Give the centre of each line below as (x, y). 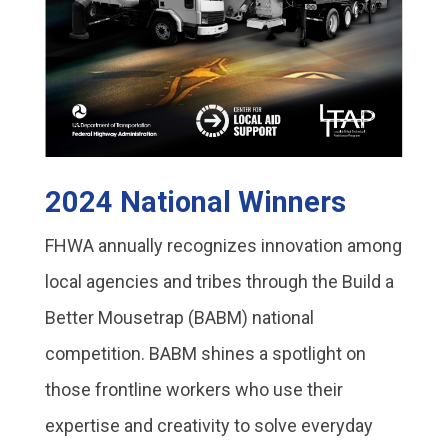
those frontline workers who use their (193, 389)
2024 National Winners (195, 201)
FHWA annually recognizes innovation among (223, 245)
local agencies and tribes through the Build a (219, 281)
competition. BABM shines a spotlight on (205, 353)
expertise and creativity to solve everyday (208, 425)
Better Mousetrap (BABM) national (179, 317)
